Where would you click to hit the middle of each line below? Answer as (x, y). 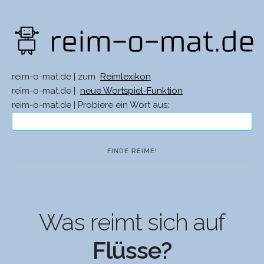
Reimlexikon (126, 77)
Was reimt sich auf (132, 222)
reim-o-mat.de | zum (55, 77)
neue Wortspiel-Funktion (131, 91)
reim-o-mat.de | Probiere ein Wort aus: (90, 105)
